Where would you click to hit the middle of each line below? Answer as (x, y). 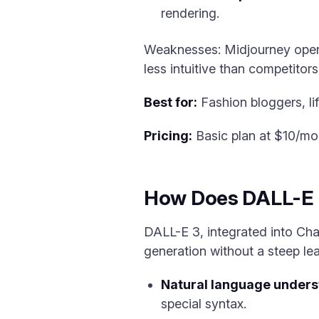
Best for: (171, 102)
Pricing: (168, 136)
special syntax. (204, 304)
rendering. (190, 13)
